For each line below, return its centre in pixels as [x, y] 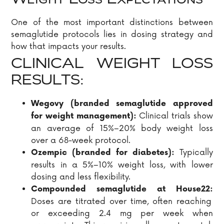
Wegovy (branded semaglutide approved [122, 104]
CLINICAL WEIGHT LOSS [112, 65]
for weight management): [85, 116]
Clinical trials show [176, 116]
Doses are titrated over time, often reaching [121, 202]
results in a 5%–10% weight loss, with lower [122, 165]
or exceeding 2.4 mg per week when [122, 214]
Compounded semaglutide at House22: [122, 189]
